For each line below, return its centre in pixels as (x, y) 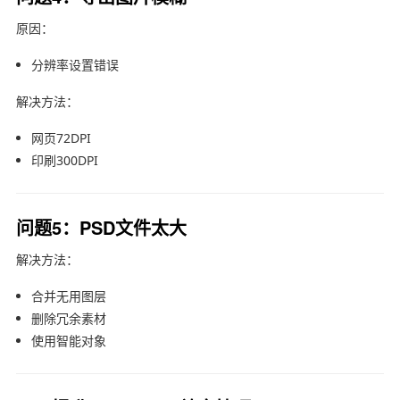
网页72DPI (61, 137)
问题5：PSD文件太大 (101, 227)
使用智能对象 (68, 340)
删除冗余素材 (68, 318)
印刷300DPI (64, 160)
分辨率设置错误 (75, 64)
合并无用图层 (68, 296)
